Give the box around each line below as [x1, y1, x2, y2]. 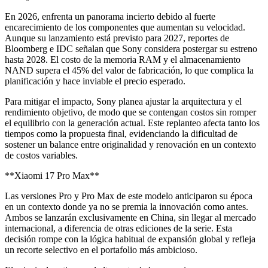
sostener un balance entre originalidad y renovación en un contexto [5, 139, 256, 150]
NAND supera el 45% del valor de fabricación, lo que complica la [5, 65, 254, 75]
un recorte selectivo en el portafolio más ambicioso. [5, 244, 197, 255]
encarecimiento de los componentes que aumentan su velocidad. [5, 22, 245, 32]
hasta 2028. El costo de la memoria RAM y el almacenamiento [5, 54, 240, 65]
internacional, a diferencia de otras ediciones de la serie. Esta [5, 223, 232, 233]
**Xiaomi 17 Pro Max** [5, 170, 99, 181]
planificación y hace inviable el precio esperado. [5, 75, 185, 86]
